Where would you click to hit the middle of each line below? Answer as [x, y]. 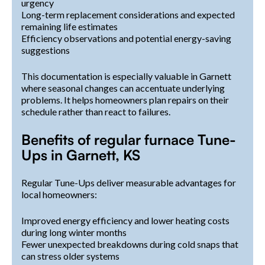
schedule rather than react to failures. [96, 111]
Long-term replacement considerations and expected [128, 14]
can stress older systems [70, 256]
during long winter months [74, 232]
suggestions [46, 50]
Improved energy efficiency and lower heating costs [125, 220]
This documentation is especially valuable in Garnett [126, 76]
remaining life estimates [70, 26]
